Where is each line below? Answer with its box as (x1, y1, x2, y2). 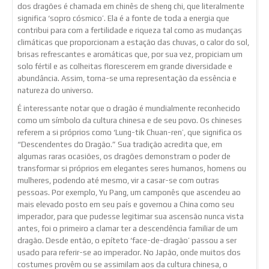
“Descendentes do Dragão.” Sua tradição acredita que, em (17, 139, 222, 149)
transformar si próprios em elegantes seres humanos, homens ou (17, 163, 246, 173)
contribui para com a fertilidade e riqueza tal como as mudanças (17, 25, 242, 35)
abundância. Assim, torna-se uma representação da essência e (17, 73, 237, 83)
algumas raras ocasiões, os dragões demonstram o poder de (17, 151, 231, 161)
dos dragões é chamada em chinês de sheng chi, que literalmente (17, 1, 244, 11)
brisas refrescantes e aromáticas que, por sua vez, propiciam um (17, 49, 243, 59)
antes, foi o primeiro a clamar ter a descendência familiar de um (17, 223, 238, 233)
